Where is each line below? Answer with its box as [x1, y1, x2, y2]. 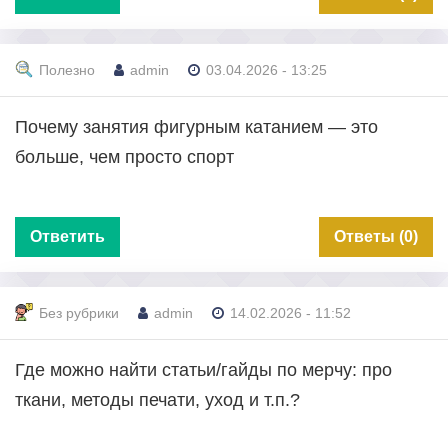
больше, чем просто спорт [15, 146, 234, 167]
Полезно [39, 62, 95, 79]
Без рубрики [39, 305, 119, 322]
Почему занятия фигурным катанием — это [15, 116, 378, 137]
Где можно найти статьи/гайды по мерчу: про [15, 359, 392, 380]
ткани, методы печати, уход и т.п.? [15, 389, 300, 410]
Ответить [30, 227, 105, 245]
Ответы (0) [334, 227, 418, 245]
